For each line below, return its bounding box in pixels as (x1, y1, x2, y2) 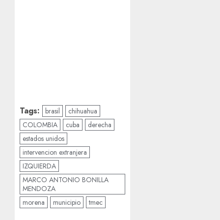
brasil (45, 106, 60, 116)
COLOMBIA (23, 120, 57, 130)
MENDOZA (23, 184, 55, 194)
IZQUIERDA (23, 161, 56, 171)
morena (23, 197, 45, 208)
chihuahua (68, 106, 97, 116)
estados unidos (23, 134, 64, 144)
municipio (53, 197, 81, 208)
